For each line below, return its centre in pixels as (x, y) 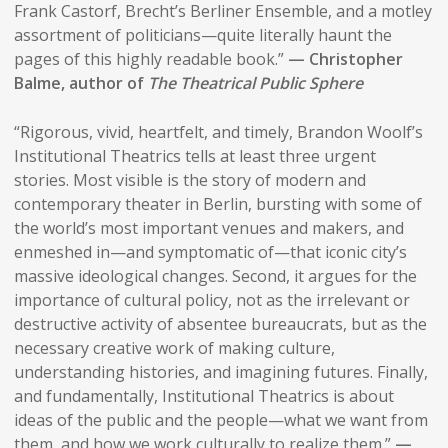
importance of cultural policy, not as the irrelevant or (211, 299)
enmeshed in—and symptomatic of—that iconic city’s (210, 251)
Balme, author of (80, 82)
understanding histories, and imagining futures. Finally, (220, 371)
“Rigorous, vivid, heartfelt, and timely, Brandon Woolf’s (218, 131)
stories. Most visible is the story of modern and (189, 179)
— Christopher (345, 58)
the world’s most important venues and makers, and (208, 227)
